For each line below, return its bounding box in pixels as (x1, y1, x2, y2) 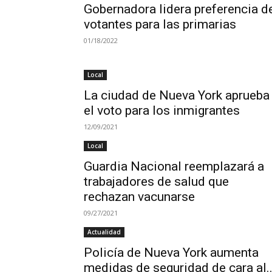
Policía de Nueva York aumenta (84, 245, 259, 260)
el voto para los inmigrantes (84, 103, 240, 118)
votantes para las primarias (84, 17, 236, 32)
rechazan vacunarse (84, 189, 195, 204)
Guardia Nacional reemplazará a (84, 159, 264, 174)
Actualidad (87, 228, 121, 236)
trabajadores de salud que (84, 174, 229, 189)
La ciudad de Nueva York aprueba (84, 88, 270, 103)
